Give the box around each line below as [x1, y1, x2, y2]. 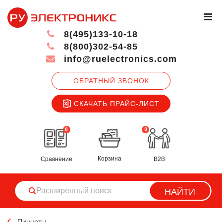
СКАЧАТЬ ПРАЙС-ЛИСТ [73, 99, 160, 108]
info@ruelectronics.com [60, 54, 177, 64]
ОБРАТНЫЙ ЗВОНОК [73, 76, 149, 85]
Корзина [98, 155, 121, 163]
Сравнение [41, 155, 72, 163]
